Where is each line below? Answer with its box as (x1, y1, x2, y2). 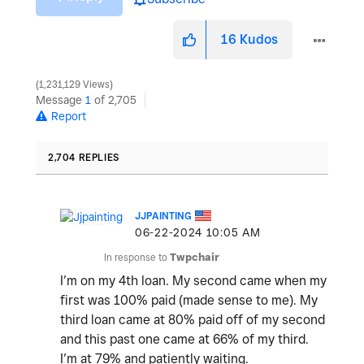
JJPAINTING (135, 210, 192, 223)
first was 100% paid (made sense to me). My (60, 292, 318, 309)
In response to (104, 251, 170, 264)
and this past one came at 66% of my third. (60, 331, 309, 348)
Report (51, 110, 86, 123)
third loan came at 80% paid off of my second (60, 312, 325, 328)
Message (36, 93, 85, 107)
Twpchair (170, 251, 219, 264)
